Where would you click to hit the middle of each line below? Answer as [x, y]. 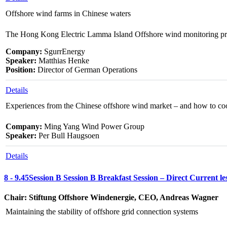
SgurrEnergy [64, 52]
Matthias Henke [63, 61]
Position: [21, 70]
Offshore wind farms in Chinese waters [68, 14]
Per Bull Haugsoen [68, 136]
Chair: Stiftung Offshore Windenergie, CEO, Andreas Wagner [111, 197]
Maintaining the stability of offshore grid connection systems [102, 211]
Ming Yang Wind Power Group [93, 127]
